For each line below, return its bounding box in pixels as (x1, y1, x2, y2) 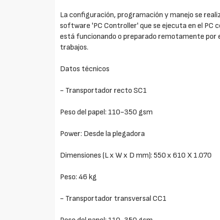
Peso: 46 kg (60, 172, 97, 182)
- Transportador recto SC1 (60, 86, 147, 95)
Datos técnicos (60, 64, 110, 74)
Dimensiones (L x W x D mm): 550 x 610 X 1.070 (60, 151, 212, 160)
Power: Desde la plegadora (60, 129, 145, 138)
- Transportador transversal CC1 (60, 194, 167, 203)
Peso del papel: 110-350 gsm (60, 108, 153, 117)
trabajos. (60, 43, 89, 52)
